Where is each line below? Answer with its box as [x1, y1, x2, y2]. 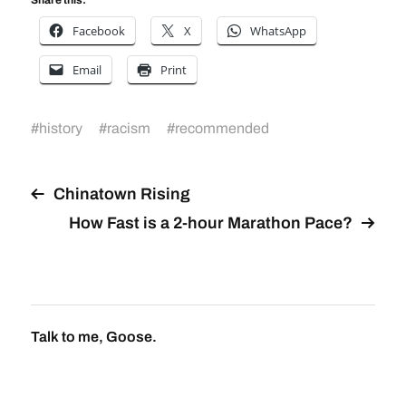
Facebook [72, 22, 125, 39]
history [38, 120, 82, 136]
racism [106, 120, 150, 136]
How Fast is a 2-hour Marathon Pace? [69, 213, 353, 232]
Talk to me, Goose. [30, 328, 157, 344]
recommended [174, 120, 269, 136]
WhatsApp [249, 22, 306, 39]
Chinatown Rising [53, 184, 190, 203]
